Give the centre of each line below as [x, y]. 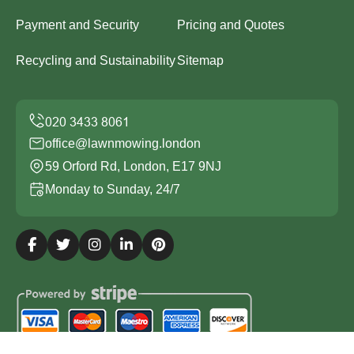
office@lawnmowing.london [123, 143]
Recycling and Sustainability [96, 60]
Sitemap [200, 60]
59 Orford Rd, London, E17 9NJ [133, 166]
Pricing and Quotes [231, 24]
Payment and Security [77, 24]
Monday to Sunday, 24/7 [113, 189]
